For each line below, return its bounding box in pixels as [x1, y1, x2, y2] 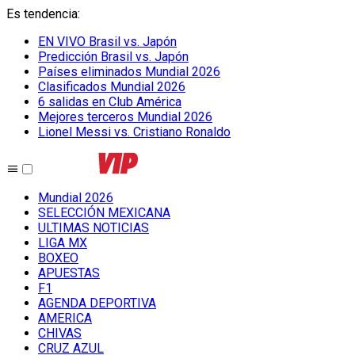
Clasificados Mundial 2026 [38, 79, 185, 94]
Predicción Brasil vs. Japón [38, 49, 189, 64]
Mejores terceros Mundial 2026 [38, 109, 212, 124]
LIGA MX [38, 235, 87, 250]
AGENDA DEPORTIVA [38, 296, 156, 311]
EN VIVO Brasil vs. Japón [38, 34, 177, 49]
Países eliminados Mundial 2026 [38, 64, 220, 79]
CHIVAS [38, 326, 82, 341]
